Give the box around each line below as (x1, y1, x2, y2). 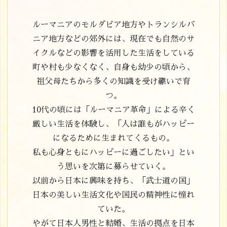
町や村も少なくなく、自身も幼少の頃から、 (32, 63, 195, 72)
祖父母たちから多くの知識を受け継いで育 (36, 78, 191, 86)
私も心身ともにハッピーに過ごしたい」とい (32, 148, 195, 157)
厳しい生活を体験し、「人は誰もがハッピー (32, 120, 195, 129)
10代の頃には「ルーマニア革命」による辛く (32, 106, 195, 115)
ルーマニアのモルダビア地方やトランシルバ (32, 21, 195, 29)
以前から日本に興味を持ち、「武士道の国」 (32, 177, 195, 185)
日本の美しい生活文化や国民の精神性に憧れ (32, 191, 195, 200)
